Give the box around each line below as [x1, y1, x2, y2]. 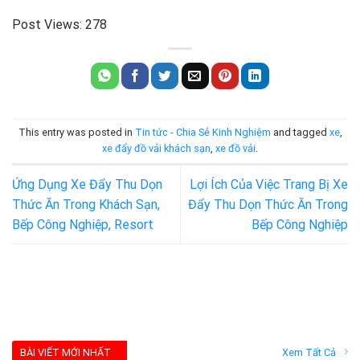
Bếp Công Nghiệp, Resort [12, 217, 153, 233]
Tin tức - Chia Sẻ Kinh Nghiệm [134, 126, 271, 139]
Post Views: [12, 16, 82, 32]
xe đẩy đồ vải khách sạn [102, 142, 211, 155]
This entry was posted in [18, 126, 135, 139]
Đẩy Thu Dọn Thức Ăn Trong [188, 197, 348, 213]
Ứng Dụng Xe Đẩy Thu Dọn [12, 177, 162, 193]
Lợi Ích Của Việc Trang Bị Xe [190, 177, 348, 193]
